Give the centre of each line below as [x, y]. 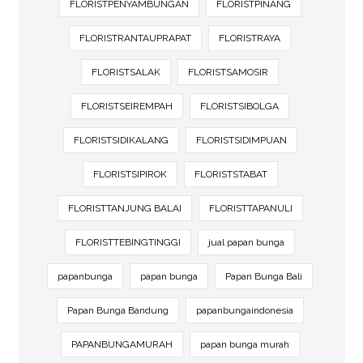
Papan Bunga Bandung [117, 310]
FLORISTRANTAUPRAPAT [135, 38]
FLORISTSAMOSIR [228, 72]
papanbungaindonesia [244, 310]
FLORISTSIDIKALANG [121, 140]
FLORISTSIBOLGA [239, 106]
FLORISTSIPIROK [130, 174]
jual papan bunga [246, 242]
